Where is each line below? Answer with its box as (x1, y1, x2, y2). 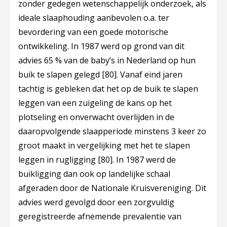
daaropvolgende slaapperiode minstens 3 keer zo (18, 126, 206, 137)
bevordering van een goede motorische (18, 26, 168, 37)
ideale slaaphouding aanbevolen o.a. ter (18, 12, 169, 23)
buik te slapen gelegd (18, 69, 102, 80)
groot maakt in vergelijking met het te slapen (18, 140, 190, 151)
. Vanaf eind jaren (117, 69, 182, 80)
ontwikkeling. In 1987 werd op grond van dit (18, 41, 184, 52)
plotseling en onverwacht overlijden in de (18, 111, 174, 123)
